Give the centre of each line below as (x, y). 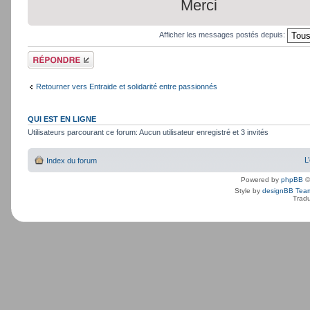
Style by (248, 191)
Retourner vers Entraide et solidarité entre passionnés (127, 87)
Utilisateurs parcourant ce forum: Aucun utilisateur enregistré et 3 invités (148, 132)
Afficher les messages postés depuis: (223, 34)
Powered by (261, 180)
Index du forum (72, 161)
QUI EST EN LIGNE (62, 119)
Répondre (44, 55)
